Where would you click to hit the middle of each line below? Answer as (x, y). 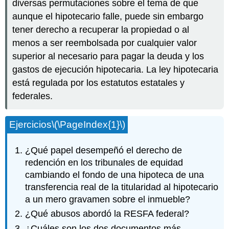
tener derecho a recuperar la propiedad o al (101, 29)
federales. (33, 96)
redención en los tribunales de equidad (104, 162)
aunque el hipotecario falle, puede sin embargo (108, 16)
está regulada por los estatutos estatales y (99, 83)
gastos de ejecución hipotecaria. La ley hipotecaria (116, 69)
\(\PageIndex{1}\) (89, 125)
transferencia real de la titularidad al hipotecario (122, 187)
